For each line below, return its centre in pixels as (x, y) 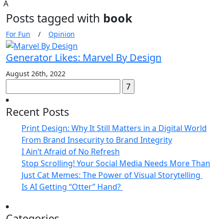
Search (18, 84)
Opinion (62, 34)
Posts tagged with (55, 18)
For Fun (18, 34)
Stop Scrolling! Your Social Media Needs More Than (116, 163)
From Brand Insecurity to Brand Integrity (97, 140)
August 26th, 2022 (36, 73)
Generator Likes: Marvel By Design (84, 57)
